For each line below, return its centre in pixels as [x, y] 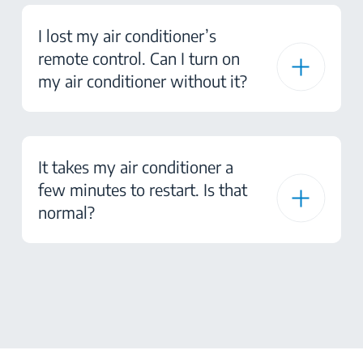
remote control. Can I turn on [139, 58]
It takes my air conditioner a [136, 167]
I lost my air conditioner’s [127, 35]
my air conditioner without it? [143, 81]
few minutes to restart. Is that [143, 189]
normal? [66, 212]
